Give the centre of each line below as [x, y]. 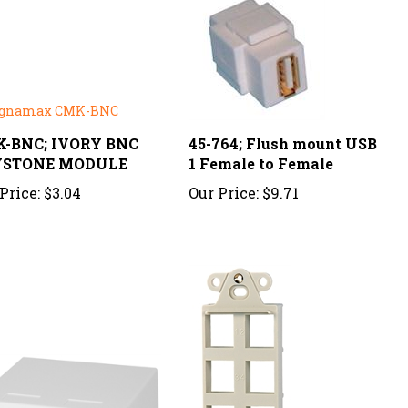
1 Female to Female [261, 143]
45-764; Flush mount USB [283, 123]
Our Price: [224, 173]
